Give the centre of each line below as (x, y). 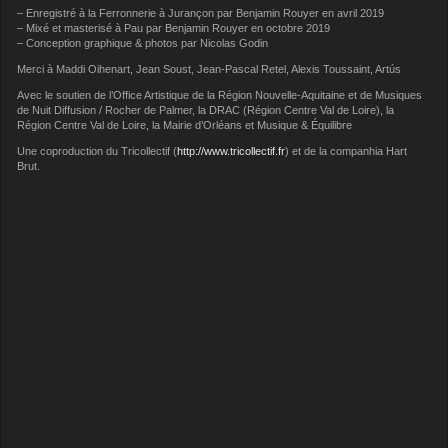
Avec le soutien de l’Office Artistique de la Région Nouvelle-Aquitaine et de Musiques (220, 94)
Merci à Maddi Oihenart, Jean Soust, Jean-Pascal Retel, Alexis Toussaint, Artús (209, 68)
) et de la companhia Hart (346, 150)
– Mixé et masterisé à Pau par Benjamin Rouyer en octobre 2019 (174, 28)
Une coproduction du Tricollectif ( (97, 150)
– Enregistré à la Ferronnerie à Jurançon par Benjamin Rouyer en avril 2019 (201, 13)
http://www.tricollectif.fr (231, 150)
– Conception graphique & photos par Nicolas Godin (143, 43)
